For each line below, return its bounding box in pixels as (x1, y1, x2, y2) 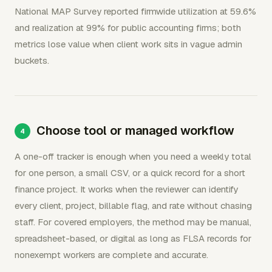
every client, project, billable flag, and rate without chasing (15, 199, 252, 211)
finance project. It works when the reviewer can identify (15, 183, 238, 195)
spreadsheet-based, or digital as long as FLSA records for (15, 232, 251, 244)
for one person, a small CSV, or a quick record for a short (15, 166, 245, 178)
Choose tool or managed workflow (36, 122, 234, 138)
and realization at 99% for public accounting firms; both (15, 21, 241, 33)
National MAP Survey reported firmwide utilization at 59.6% (15, 5, 256, 17)
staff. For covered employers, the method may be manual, (15, 216, 251, 228)
